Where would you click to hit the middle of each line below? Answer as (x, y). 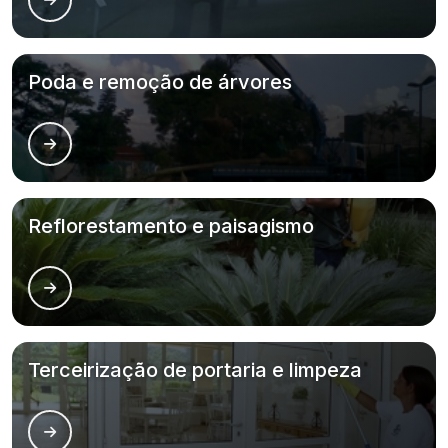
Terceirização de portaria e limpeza (195, 370)
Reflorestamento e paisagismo (171, 226)
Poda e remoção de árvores (160, 82)
